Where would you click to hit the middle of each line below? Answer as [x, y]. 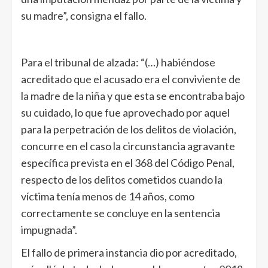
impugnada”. [49, 230]
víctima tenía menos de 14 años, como [108, 197]
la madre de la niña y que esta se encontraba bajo [133, 96]
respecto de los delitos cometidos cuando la [122, 180]
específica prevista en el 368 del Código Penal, [128, 163]
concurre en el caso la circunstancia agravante [128, 146]
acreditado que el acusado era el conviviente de [131, 79]
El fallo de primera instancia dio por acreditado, [129, 253]
